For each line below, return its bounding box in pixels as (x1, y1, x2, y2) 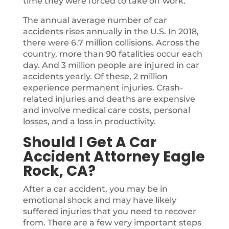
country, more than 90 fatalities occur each (22, 49, 202, 59)
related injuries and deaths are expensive (22, 94, 195, 104)
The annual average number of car (22, 15, 167, 25)
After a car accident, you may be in (22, 184, 168, 194)
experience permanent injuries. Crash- (22, 83, 183, 93)
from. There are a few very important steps (22, 218, 201, 227)
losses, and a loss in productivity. (22, 117, 156, 126)
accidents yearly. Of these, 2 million (22, 72, 168, 81)
